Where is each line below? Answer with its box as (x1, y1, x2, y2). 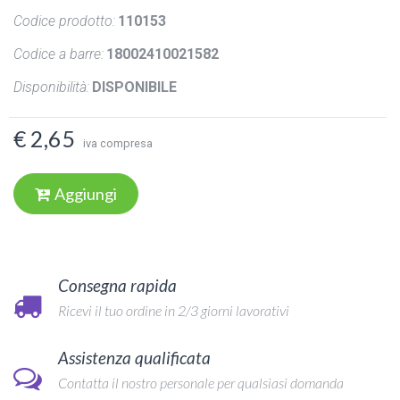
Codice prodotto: (13, 12, 115, 29)
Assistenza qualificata (58, 346, 211, 368)
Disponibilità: (13, 78, 89, 96)
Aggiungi (54, 183, 117, 204)
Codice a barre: (13, 45, 104, 62)
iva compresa (83, 136, 153, 150)
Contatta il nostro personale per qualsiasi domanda (58, 373, 344, 391)
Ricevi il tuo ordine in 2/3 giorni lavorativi (58, 301, 289, 319)
